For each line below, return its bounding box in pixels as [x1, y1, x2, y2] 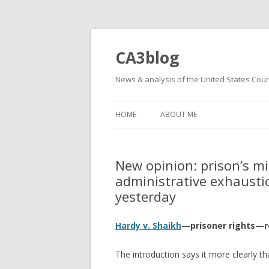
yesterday [115, 187, 176, 205]
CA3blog [115, 47, 179, 68]
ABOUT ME [160, 109, 197, 119]
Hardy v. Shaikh [115, 220, 181, 231]
